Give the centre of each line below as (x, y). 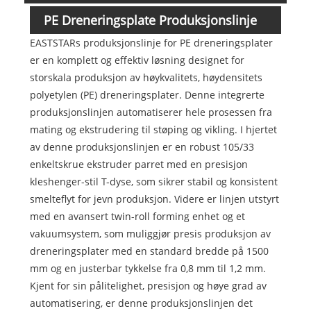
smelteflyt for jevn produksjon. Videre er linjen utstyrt (154, 199)
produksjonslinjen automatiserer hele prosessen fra (151, 112)
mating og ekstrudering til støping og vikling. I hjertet (153, 129)
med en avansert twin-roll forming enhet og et (137, 216)
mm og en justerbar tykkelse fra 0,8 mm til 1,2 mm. (148, 268)
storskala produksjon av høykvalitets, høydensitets (146, 77)
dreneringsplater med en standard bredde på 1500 (149, 251)
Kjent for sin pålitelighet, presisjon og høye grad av (148, 285)
